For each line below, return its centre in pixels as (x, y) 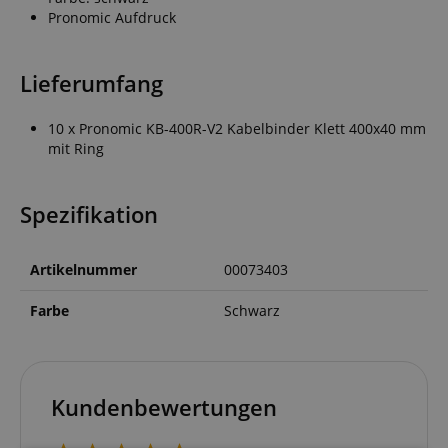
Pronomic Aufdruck (112, 17)
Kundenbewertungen (164, 407)
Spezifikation (89, 214)
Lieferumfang (91, 83)
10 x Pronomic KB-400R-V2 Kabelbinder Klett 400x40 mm (237, 128)
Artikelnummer (83, 269)
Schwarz (252, 310)
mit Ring (76, 148)
